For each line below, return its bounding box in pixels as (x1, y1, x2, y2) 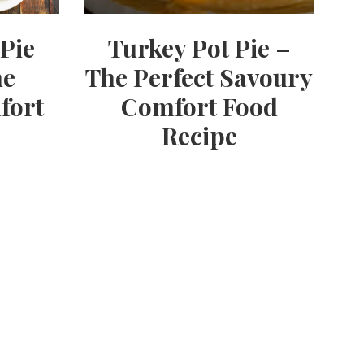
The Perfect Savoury (85, 61, 314, 94)
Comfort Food (120, 90, 278, 123)
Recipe (161, 119, 237, 153)
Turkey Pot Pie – (107, 32, 291, 65)
